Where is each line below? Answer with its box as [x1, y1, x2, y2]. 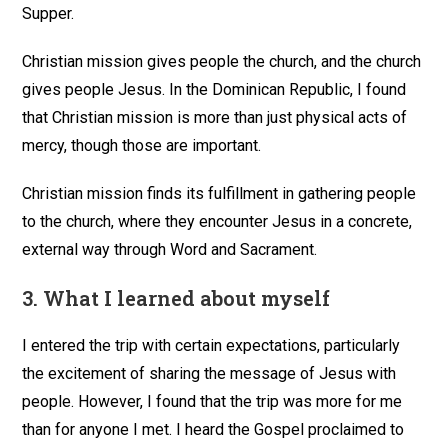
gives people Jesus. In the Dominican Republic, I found [22, 80, 407, 100]
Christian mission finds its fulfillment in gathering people [22, 184, 417, 204]
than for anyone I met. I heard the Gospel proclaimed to [22, 420, 405, 440]
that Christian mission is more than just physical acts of [22, 108, 408, 128]
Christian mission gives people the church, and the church [22, 52, 422, 72]
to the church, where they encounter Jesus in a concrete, [22, 212, 413, 232]
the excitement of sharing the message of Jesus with [22, 364, 397, 384]
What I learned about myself [43, 285, 331, 312]
